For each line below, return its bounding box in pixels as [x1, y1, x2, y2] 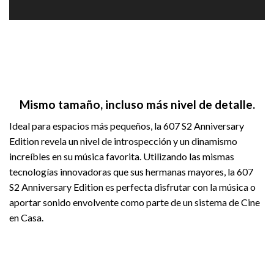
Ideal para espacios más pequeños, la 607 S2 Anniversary [9, 120, 244, 132]
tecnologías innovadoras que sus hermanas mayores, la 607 [9, 166, 253, 178]
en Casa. [9, 212, 43, 224]
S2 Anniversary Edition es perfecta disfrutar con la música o [9, 181, 256, 193]
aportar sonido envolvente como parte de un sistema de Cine [9, 196, 260, 209]
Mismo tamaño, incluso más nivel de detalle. [19, 97, 255, 112]
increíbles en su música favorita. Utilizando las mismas [9, 150, 234, 163]
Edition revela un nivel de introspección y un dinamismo [9, 135, 237, 147]
